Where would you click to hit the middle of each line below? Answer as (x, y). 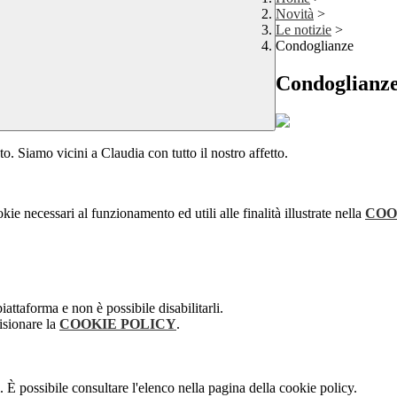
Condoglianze (315, 46)
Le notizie (304, 30)
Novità (295, 14)
